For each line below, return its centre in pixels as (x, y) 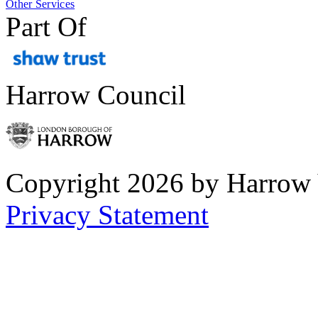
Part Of (46, 27)
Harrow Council (96, 95)
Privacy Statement (107, 215)
